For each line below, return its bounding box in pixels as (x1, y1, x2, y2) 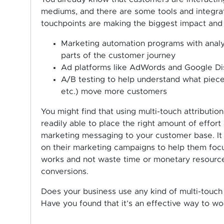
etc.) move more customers (60, 87, 167, 96)
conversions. (40, 167, 88, 176)
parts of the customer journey (60, 51, 175, 60)
